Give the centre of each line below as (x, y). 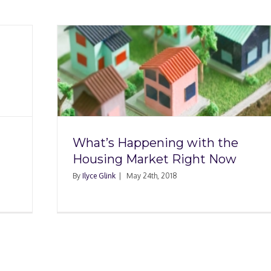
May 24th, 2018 (152, 176)
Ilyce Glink (99, 176)
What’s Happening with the (155, 143)
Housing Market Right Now (155, 159)
